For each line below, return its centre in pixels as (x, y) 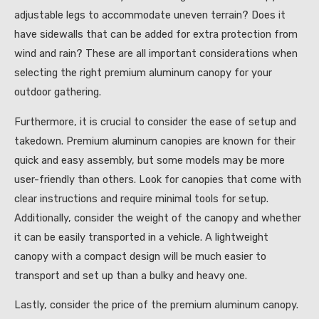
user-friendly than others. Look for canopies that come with (158, 179)
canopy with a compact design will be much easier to (140, 256)
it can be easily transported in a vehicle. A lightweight (141, 237)
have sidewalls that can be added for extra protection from (156, 35)
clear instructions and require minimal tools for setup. (141, 198)
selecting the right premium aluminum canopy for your (143, 73)
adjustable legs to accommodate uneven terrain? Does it (150, 15)
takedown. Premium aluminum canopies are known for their (155, 141)
